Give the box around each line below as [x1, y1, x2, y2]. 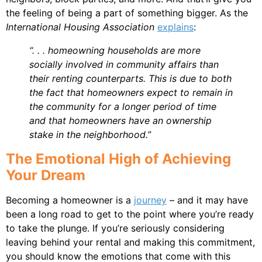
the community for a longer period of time [29, 100, 216, 112]
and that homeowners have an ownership [29, 114, 212, 126]
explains [157, 20, 194, 33]
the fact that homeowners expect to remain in [29, 86, 233, 98]
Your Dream [6, 166, 85, 184]
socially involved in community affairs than [29, 58, 219, 70]
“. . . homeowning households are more [29, 44, 201, 56]
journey [134, 194, 167, 206]
